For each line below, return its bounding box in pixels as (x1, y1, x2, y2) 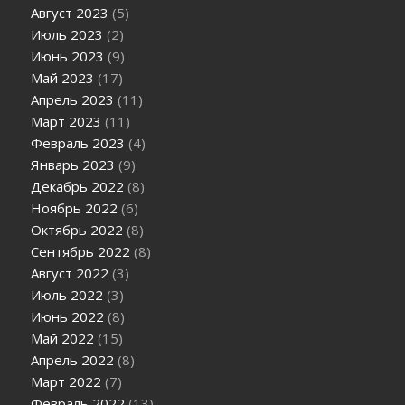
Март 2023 (31, 112, 102, 131)
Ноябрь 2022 (31, 199, 118, 218)
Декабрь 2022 (31, 177, 125, 196)
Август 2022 (31, 264, 109, 283)
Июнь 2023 (31, 47, 105, 66)
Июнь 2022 (31, 307, 105, 326)
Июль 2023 (31, 25, 104, 44)
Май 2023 (31, 69, 95, 88)
